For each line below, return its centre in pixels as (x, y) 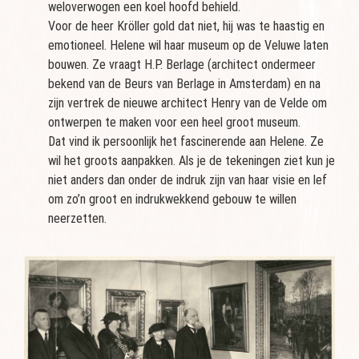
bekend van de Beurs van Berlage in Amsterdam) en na (184, 84)
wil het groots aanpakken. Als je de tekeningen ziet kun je (192, 161)
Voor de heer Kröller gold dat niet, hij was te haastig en (186, 26)
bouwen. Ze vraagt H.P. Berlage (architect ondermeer (182, 65)
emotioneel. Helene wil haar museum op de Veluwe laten (188, 46)
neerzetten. (77, 219)
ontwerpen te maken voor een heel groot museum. (176, 123)
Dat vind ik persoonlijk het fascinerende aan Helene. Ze (186, 142)
